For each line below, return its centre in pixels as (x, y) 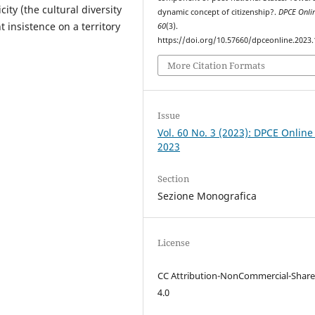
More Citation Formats (217, 65)
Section (174, 178)
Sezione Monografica (207, 195)
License (174, 242)
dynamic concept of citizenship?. (218, 12)
